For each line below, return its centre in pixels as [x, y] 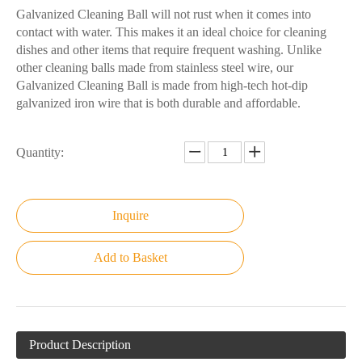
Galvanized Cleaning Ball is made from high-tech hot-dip [162, 85]
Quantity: [40, 152]
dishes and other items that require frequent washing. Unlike [169, 50]
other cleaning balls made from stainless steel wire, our [155, 67]
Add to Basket [130, 257]
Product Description [80, 345]
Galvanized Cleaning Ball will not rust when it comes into [164, 14]
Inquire [130, 215]
